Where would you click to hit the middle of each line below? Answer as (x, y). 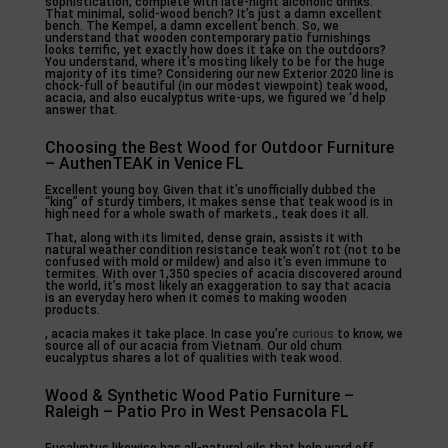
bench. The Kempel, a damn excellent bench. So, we (191, 25)
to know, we (368, 333)
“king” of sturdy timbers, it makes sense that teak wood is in (218, 201)
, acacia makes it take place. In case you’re (168, 333)
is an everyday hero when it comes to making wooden (195, 297)
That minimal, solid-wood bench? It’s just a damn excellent (213, 13)
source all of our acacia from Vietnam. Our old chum (193, 345)
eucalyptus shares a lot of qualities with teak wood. (193, 357)
